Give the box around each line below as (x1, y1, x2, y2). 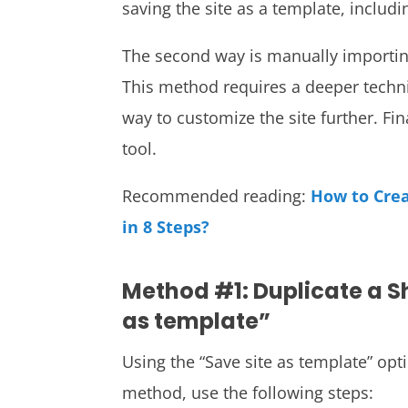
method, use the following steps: (122, 381, 374, 403)
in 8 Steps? (122, 216, 210, 239)
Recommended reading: (122, 185, 311, 208)
